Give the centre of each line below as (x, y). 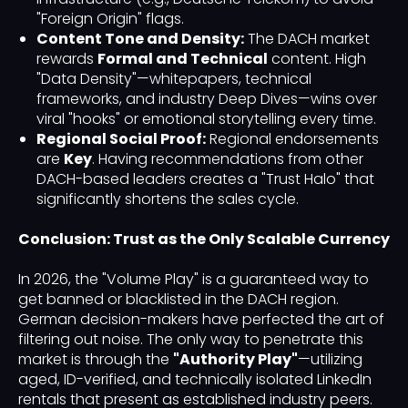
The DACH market (307, 39)
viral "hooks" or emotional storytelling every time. (206, 119)
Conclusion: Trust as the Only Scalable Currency (204, 240)
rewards (67, 59)
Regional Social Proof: (121, 139)
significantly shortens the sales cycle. (168, 199)
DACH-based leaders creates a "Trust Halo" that (205, 179)
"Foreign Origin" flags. (110, 19)
